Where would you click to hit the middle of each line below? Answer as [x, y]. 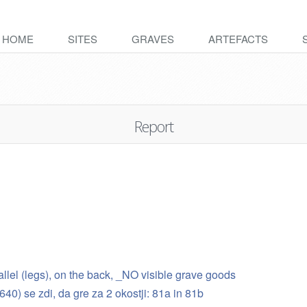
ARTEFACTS [238, 39]
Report [153, 126]
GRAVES [153, 39]
